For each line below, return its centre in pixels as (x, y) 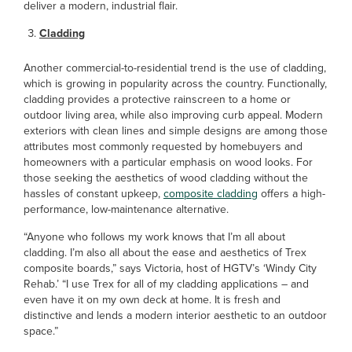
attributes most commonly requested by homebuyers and (163, 147)
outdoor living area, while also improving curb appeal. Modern (173, 115)
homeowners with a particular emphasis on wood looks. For (168, 162)
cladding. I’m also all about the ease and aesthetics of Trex (165, 253)
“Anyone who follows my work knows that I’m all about (154, 237)
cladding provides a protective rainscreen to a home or (157, 99)
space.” (41, 331)
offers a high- (291, 194)
